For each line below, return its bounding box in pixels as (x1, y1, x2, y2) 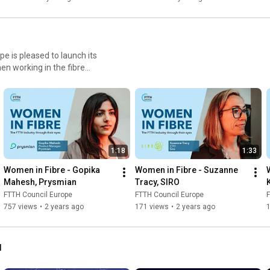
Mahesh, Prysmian (4, 177, 77, 187)
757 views (4, 202, 37, 212)
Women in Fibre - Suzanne (135, 165, 238, 175)
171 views (135, 202, 169, 212)
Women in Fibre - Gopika (4, 165, 100, 175)
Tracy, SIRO (135, 177, 180, 187)
